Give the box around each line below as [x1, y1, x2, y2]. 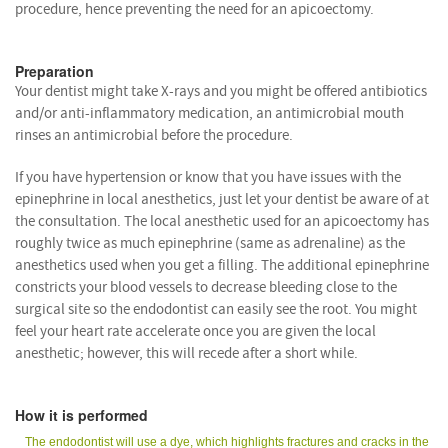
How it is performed [15, 404, 148, 425]
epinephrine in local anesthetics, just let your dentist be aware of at [15, 189, 429, 209]
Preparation [15, 60, 94, 81]
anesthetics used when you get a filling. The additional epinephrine [15, 255, 429, 275]
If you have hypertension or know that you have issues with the [15, 167, 401, 187]
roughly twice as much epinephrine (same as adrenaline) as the [15, 233, 405, 253]
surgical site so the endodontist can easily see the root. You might [15, 299, 417, 319]
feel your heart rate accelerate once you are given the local [15, 321, 376, 341]
